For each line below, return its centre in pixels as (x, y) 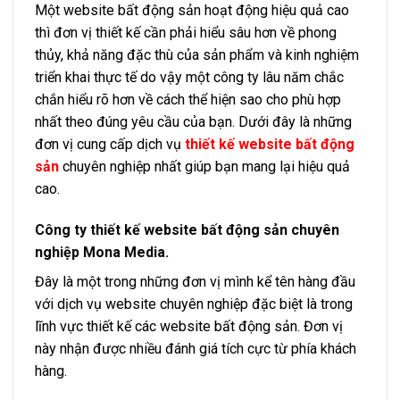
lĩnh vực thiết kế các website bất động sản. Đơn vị (189, 327)
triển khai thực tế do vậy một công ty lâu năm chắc (189, 78)
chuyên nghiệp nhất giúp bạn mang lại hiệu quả (204, 167)
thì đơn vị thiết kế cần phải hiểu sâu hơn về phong (186, 33)
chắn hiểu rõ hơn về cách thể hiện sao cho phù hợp (188, 100)
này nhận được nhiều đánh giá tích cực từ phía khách (196, 349)
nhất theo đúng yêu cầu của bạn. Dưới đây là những (193, 122)
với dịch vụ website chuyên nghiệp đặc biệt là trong (194, 304)
